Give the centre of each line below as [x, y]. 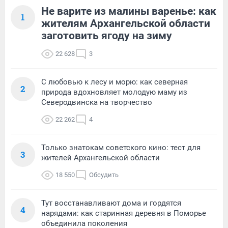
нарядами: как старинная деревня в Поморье [124, 213]
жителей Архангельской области [101, 158]
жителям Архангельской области [126, 24]
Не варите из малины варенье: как [129, 11]
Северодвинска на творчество [97, 103]
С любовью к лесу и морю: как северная [115, 82]
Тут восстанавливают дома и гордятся [111, 203]
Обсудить [104, 175]
